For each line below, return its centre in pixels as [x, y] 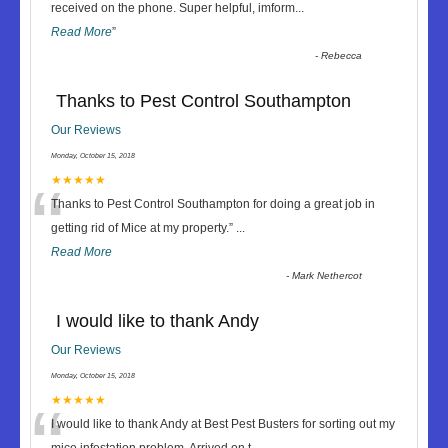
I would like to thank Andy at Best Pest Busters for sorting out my [223, 424]
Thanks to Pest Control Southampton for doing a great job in [213, 204]
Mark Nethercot [327, 275]
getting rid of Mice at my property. [140, 228]
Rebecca [342, 55]
